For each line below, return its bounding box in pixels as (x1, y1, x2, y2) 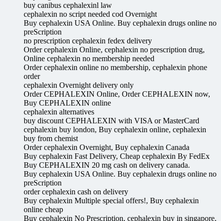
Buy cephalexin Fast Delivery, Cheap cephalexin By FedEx (24, 152, 210, 161)
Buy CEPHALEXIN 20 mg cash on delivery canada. (24, 161, 190, 170)
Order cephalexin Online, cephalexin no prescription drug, (24, 45, 205, 54)
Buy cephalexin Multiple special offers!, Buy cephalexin (24, 196, 199, 205)
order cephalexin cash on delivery (24, 187, 128, 196)
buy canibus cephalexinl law (24, 1, 112, 10)
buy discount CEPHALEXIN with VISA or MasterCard (24, 116, 199, 125)
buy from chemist (24, 134, 78, 143)
